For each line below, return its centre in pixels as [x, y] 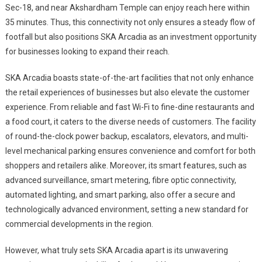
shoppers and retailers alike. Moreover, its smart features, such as [126, 165]
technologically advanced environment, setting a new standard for [127, 209]
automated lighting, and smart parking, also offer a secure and [120, 194]
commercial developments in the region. [79, 224]
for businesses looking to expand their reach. [87, 51]
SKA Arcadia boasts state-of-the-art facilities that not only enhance [129, 77]
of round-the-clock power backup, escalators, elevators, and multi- [127, 136]
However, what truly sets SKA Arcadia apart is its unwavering [116, 250]
